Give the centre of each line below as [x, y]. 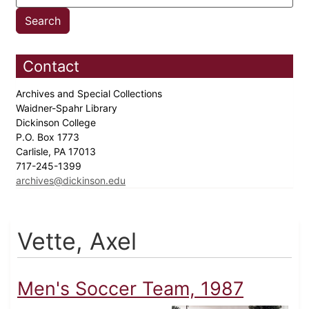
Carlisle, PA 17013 [57, 152]
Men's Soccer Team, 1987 [130, 289]
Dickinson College [57, 123]
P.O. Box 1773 [49, 137]
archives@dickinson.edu [71, 181]
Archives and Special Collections [90, 94]
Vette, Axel [77, 241]
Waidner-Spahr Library [68, 108]
